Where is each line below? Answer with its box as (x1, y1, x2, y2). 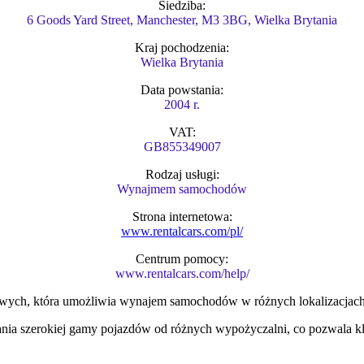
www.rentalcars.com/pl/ (121, 224, 243, 239)
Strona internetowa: (132, 210, 232, 224)
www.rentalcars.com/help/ (115, 266, 249, 281)
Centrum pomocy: (136, 252, 228, 266)
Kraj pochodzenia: (135, 41, 229, 55)
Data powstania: (141, 83, 223, 97)
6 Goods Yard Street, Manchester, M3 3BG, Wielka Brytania (27, 13, 337, 28)
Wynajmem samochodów (117, 182, 247, 197)
